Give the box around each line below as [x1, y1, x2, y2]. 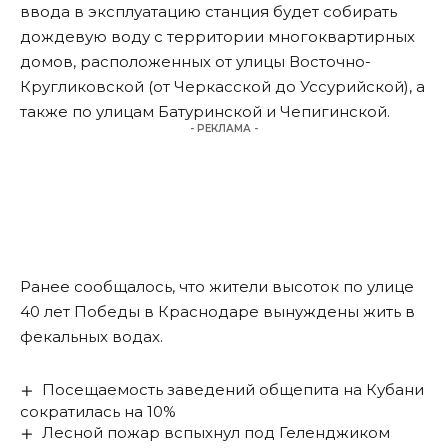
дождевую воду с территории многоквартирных [20, 27, 415, 47]
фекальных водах [20, 327, 160, 347]
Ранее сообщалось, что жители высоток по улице [20, 277, 414, 297]
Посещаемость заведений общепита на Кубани [42, 380, 425, 400]
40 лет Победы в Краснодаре [20, 302, 263, 322]
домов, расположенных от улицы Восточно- [20, 52, 371, 72]
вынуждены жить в [263, 302, 415, 322]
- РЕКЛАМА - [190, 122, 258, 136]
